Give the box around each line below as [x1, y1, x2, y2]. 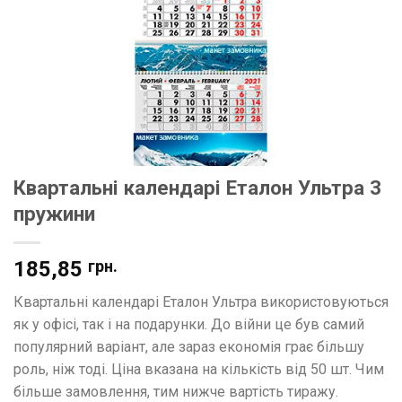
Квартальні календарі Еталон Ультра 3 [13, 176, 381, 199]
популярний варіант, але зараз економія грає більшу [13, 338, 364, 355]
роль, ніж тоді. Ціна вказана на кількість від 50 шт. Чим [13, 361, 384, 378]
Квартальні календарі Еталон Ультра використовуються [13, 293, 389, 310]
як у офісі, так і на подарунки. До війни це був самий [13, 316, 364, 333]
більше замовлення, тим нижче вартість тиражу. [13, 383, 338, 400]
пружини [13, 202, 95, 225]
